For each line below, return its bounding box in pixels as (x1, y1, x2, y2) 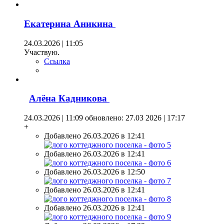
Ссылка (44, 56, 70, 65)
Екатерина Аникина (24, 18, 115, 29)
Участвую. (24, 47, 59, 56)
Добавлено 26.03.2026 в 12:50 (44, 167, 145, 176)
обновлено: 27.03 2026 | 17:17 (83, 113, 185, 122)
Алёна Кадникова (29, 93, 109, 104)
